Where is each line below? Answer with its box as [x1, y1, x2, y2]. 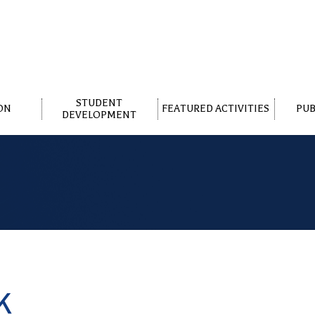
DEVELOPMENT [62, 108, 137, 121]
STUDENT [76, 96, 123, 109]
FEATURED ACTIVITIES [162, 103, 270, 115]
